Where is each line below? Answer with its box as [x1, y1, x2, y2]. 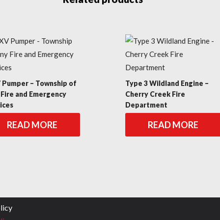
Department [125, 101, 167, 109]
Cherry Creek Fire [125, 90, 185, 98]
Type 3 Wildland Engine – [125, 79, 209, 87]
